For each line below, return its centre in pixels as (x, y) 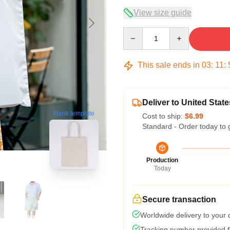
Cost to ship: (164, 116)
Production (162, 160)
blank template (74, 114)
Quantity (136, 32)
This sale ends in (169, 65)
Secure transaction (179, 199)
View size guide (162, 13)
